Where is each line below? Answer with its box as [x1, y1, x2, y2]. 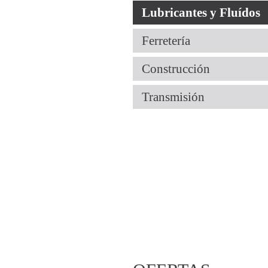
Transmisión [142, 90, 205, 104]
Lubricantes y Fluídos [142, 5, 260, 20]
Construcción [142, 62, 210, 76]
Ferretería [142, 33, 190, 48]
